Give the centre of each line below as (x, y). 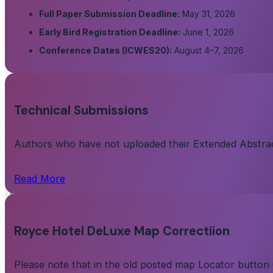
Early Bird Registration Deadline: (109, 32)
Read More (39, 179)
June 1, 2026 (207, 32)
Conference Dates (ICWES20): (105, 50)
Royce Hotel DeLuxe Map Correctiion (122, 231)
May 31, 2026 (207, 13)
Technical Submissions (81, 110)
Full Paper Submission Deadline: (109, 13)
